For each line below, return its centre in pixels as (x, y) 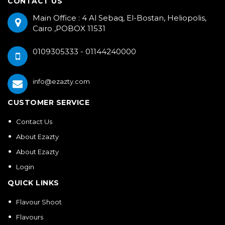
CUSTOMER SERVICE (48, 102)
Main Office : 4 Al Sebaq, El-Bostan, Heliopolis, (120, 18)
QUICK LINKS (33, 183)
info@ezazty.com (61, 81)
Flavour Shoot (39, 202)
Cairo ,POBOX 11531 (69, 28)
